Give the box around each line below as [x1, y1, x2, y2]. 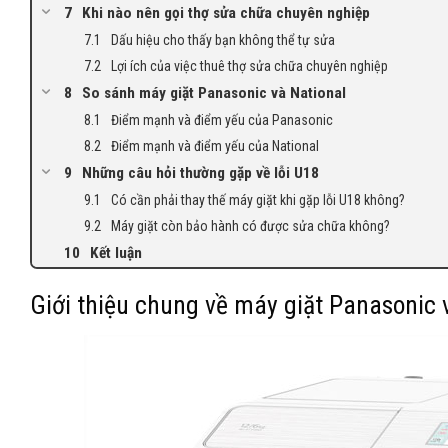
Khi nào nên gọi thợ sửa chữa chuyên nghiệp [82, 4, 370, 23]
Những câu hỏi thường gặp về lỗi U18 [82, 164, 319, 183]
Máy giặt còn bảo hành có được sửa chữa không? [111, 218, 390, 235]
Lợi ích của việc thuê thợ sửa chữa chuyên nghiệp [111, 58, 388, 75]
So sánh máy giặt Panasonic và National [82, 84, 346, 103]
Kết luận [90, 244, 142, 263]
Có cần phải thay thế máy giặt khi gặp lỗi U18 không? [111, 192, 405, 209]
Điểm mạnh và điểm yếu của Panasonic [111, 112, 333, 129]
